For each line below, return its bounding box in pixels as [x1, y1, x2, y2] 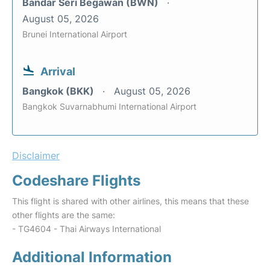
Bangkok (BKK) [22, 85, 96, 98]
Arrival [40, 65, 75, 78]
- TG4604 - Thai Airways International [12, 224, 161, 234]
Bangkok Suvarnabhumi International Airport [22, 101, 196, 112]
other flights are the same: [12, 210, 115, 221]
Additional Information [12, 248, 172, 266]
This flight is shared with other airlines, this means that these [12, 196, 249, 207]
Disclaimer [12, 149, 60, 162]
